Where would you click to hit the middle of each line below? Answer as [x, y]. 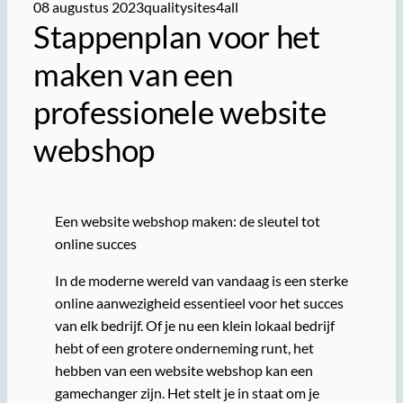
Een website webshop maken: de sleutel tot [187, 220]
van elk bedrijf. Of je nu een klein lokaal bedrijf [194, 325]
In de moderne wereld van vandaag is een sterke [201, 280]
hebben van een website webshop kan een [184, 370]
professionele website [179, 112]
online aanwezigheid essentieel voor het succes [199, 302]
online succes [95, 243]
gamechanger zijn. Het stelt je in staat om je [187, 392]
